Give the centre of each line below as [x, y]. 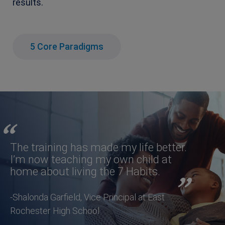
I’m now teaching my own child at [91, 159]
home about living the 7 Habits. [85, 171]
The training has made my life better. [98, 147]
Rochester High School [55, 210]
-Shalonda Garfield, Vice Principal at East [87, 197]
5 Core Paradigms [67, 46]
